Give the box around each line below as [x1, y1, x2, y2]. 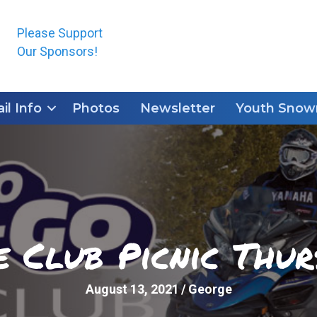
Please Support [16, 25, 103, 40]
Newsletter [140, 100, 215, 116]
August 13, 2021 [85, 282, 179, 296]
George [188, 282, 232, 296]
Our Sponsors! [16, 44, 98, 59]
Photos [72, 100, 120, 116]
